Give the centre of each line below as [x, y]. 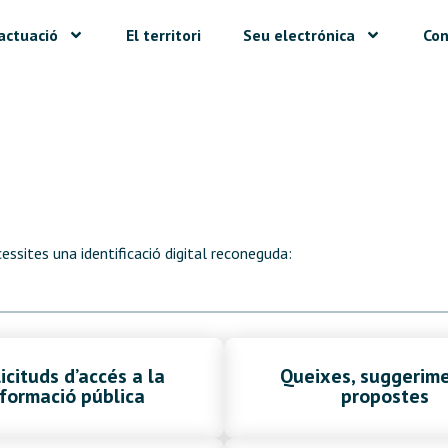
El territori [163, 35]
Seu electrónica [298, 35]
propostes [384, 396]
